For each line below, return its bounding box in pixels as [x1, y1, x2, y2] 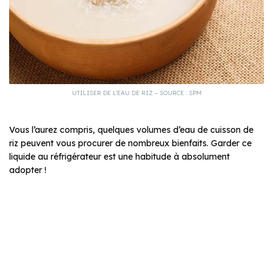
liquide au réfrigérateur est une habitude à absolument [9, 151, 230, 163]
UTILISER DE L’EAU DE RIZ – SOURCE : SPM [71, 89, 202, 97]
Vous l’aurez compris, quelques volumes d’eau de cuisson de [9, 124, 253, 136]
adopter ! [9, 165, 46, 176]
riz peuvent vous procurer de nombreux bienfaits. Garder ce [9, 138, 252, 149]
